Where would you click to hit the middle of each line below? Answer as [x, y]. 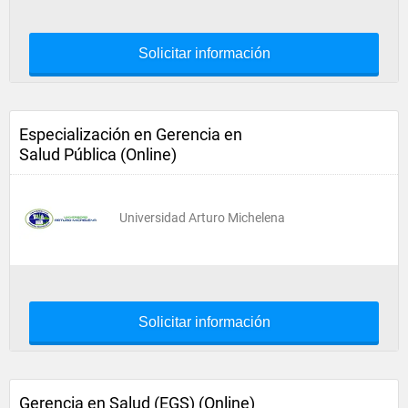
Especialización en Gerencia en [131, 134]
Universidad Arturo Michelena [202, 218]
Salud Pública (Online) [98, 154]
